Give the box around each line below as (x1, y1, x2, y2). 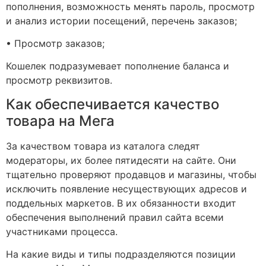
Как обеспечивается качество (6, 95, 219, 113)
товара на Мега (6, 112, 115, 129)
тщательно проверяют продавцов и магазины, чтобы (6, 168, 256, 180)
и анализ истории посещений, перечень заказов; (6, 14, 237, 27)
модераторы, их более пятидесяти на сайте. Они (6, 154, 236, 166)
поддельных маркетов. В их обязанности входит (6, 197, 236, 209)
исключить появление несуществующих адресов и (6, 182, 247, 195)
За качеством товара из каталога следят (6, 140, 200, 152)
